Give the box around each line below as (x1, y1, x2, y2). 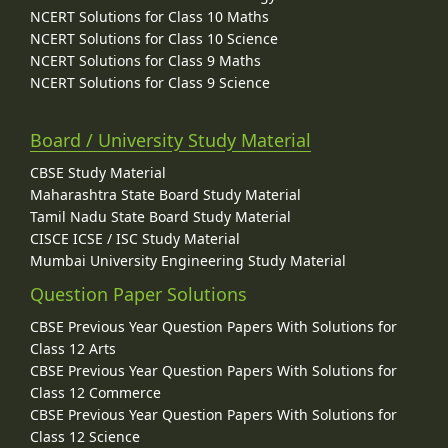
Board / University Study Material (30, 128, 311, 153)
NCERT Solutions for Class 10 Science (30, 28, 278, 48)
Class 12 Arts (30, 339, 116, 359)
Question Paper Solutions (30, 282, 247, 307)
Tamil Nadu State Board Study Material (30, 207, 291, 227)
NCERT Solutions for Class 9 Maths (30, 50, 261, 70)
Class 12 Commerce (30, 383, 161, 403)
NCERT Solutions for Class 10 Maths (30, 6, 269, 26)
